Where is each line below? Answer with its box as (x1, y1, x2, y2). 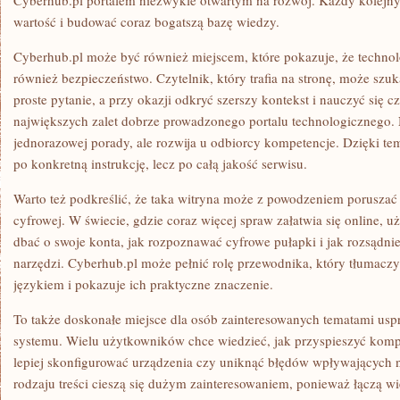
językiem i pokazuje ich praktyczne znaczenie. (13, 275, 273, 293)
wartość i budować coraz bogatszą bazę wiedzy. (13, 12, 279, 30)
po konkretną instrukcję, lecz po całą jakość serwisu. (13, 154, 307, 172)
